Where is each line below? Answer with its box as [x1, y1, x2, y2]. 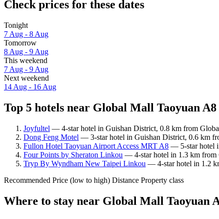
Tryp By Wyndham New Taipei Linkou [23, 159, 146, 168]
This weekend [4, 56, 47, 65]
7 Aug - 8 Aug [4, 30, 48, 39]
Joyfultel [23, 124, 50, 132]
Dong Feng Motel [23, 132, 79, 141]
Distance [112, 175, 139, 184]
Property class [141, 175, 184, 184]
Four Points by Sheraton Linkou [23, 150, 123, 159]
